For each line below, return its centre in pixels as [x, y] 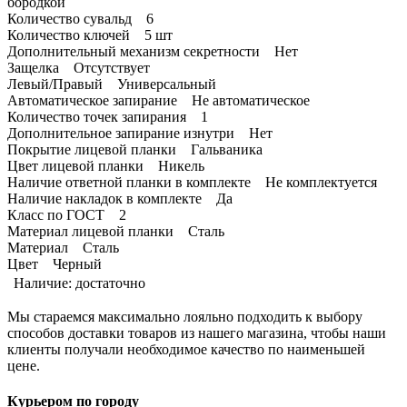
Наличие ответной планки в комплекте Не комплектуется [192, 182]
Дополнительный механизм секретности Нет [153, 51]
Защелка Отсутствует [79, 67]
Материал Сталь [63, 247]
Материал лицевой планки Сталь [116, 231]
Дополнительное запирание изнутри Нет [140, 133]
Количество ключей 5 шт [90, 35]
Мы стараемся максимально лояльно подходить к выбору [185, 316]
